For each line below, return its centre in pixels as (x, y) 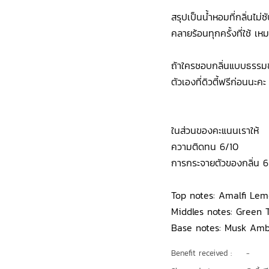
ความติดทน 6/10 (205, 147)
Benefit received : (201, 253)
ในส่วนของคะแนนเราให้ (215, 130)
